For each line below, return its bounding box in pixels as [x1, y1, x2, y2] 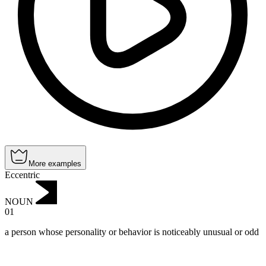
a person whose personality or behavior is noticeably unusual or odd [5, 227, 259, 237]
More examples [28, 159, 81, 168]
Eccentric [5, 169, 40, 180]
